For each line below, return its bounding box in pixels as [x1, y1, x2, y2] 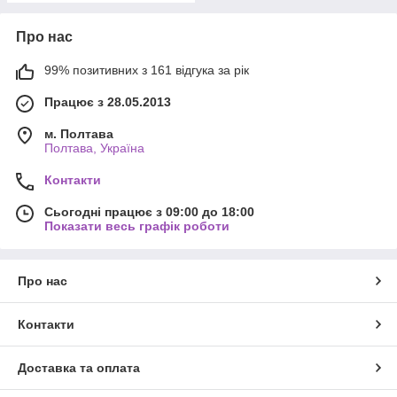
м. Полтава [44, 127, 113, 142]
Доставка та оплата [18, 361, 140, 376]
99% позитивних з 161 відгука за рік [44, 63, 249, 78]
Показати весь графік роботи [44, 219, 230, 234]
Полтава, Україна [44, 141, 144, 156]
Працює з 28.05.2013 [44, 95, 171, 110]
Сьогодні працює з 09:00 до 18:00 [44, 205, 254, 220]
